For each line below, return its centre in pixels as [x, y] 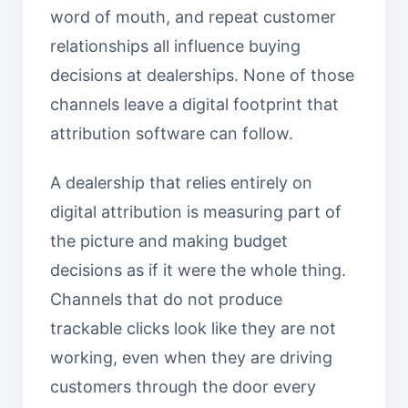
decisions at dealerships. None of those [202, 75]
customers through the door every [183, 387]
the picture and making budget [169, 241]
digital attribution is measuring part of [196, 212]
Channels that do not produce [166, 299]
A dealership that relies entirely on [181, 183]
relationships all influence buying [175, 46]
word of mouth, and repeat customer [193, 17]
